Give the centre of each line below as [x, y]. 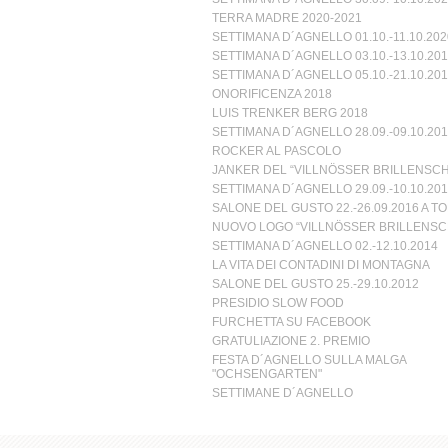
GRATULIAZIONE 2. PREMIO [290, 341]
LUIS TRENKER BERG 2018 [289, 113]
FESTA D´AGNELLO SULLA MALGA [308, 360]
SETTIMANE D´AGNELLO [282, 393]
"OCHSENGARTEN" [266, 374]
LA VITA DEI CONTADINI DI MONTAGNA [320, 265]
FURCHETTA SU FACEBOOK [291, 322]
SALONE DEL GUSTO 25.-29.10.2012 [315, 284]
